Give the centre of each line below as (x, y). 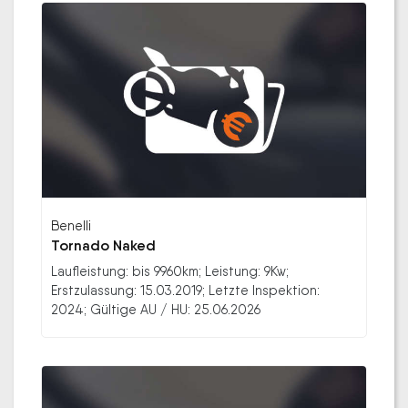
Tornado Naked (103, 245)
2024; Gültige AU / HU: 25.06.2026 (156, 309)
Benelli (71, 225)
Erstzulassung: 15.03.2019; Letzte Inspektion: (185, 290)
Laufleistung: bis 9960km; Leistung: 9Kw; (170, 270)
